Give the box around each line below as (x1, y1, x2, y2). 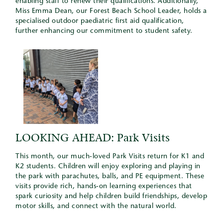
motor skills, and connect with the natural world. (15, 203, 177, 210)
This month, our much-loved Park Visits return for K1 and (15, 153, 204, 160)
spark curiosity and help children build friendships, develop (15, 193, 207, 200)
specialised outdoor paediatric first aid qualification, (15, 18, 184, 25)
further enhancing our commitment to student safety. (15, 28, 193, 35)
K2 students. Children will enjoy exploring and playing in (15, 163, 201, 170)
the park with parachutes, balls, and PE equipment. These (15, 173, 204, 180)
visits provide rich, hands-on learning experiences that (15, 183, 192, 190)
